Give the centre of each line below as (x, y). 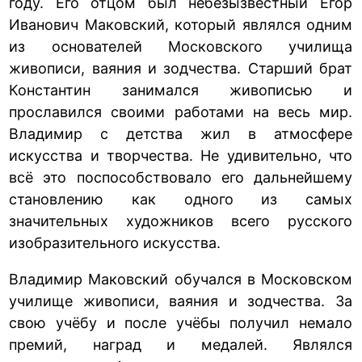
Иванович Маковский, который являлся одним (181, 24)
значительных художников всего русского (181, 221)
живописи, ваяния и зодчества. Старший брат (181, 68)
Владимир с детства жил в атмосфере (181, 133)
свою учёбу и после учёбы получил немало (181, 322)
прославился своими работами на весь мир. (181, 112)
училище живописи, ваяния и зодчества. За (181, 301)
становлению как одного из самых (181, 199)
